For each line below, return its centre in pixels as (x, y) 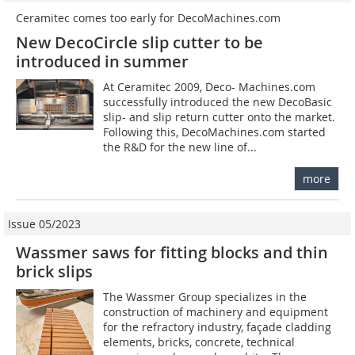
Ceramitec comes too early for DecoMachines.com (148, 17)
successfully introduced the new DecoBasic (218, 101)
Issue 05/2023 (44, 223)
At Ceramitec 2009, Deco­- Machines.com (210, 86)
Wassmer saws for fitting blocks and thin (172, 252)
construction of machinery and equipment (216, 311)
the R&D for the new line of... (180, 147)
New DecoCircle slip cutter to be (139, 42)
